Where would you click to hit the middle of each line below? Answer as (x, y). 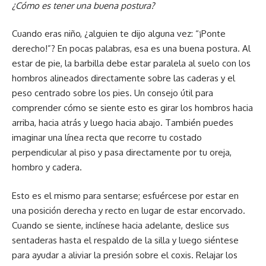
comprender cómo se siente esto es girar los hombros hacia (132, 108)
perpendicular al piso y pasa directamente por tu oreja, (122, 153)
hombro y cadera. (47, 167)
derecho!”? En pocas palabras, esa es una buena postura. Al (131, 49)
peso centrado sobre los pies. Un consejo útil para (113, 93)
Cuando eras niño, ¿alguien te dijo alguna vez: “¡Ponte (119, 34)
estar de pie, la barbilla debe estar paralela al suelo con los (131, 64)
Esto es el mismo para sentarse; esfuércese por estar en (125, 195)
